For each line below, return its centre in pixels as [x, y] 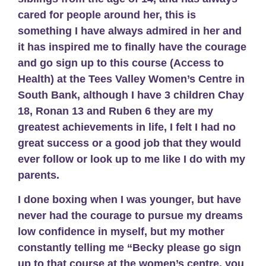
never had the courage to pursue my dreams [130, 216]
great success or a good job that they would [129, 143]
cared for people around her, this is [107, 15]
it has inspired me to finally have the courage [132, 47]
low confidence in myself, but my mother [121, 232]
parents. [39, 175]
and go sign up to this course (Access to [121, 63]
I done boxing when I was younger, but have [129, 200]
